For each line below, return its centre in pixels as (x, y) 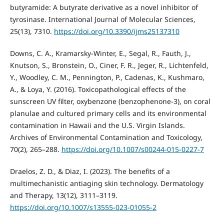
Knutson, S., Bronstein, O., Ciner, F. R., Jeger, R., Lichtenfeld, (109, 65)
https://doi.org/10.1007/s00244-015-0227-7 (132, 149)
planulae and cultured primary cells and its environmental (108, 113)
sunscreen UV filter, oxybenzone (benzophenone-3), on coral (110, 101)
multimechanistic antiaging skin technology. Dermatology (106, 183)
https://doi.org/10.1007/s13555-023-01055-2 (83, 207)
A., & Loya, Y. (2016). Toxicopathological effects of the (98, 89)
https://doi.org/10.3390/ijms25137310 (116, 31)
